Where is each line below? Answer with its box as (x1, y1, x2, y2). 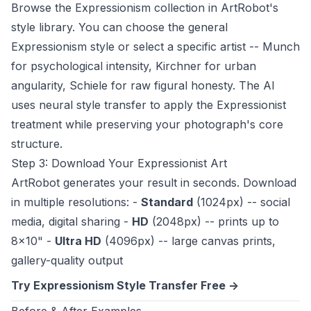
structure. (11, 137, 62, 151)
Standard (141, 195, 193, 210)
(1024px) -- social (193, 195, 290, 210)
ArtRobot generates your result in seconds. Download (11, 176, 296, 190)
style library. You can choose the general (11, 20, 228, 35)
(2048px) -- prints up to (149, 215, 279, 229)
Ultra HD (55, 234, 101, 249)
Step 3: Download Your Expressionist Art (11, 156, 227, 171)
